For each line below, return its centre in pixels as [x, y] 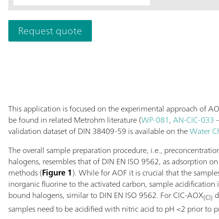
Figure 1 [57, 172]
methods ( [25, 172]
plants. [175, 67]
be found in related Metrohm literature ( [75, 120]
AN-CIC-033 [193, 120]
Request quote [50, 30]
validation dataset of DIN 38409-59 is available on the [99, 131]
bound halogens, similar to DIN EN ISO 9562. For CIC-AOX [106, 195]
